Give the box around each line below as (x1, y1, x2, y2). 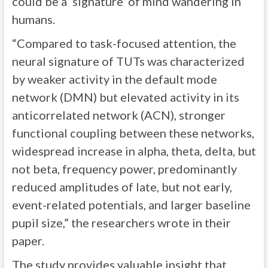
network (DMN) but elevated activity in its (11, 90, 239, 104)
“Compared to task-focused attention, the (11, 36, 236, 50)
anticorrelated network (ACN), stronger (11, 108, 226, 122)
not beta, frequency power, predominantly (11, 162, 237, 176)
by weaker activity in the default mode (11, 72, 217, 86)
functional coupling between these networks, (11, 126, 254, 140)
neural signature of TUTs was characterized (11, 54, 245, 68)
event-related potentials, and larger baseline (11, 197, 251, 212)
